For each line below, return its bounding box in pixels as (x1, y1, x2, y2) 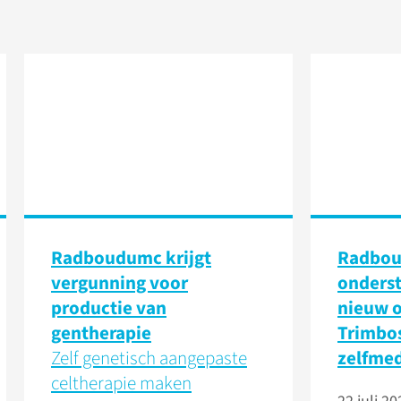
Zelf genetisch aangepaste (51, 345, 247, 371)
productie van (51, 294, 166, 321)
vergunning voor (51, 269, 188, 296)
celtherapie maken (51, 370, 192, 397)
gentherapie (51, 320, 151, 346)
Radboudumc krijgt (51, 244, 211, 271)
